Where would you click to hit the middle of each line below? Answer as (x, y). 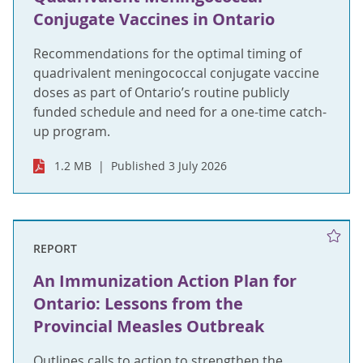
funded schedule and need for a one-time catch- (180, 112)
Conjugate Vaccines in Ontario (154, 19)
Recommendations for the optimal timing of (167, 53)
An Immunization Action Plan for (165, 281)
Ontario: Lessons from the (138, 303)
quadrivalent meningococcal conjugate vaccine (176, 73)
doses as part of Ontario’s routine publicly (161, 92)
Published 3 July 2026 (169, 166)
